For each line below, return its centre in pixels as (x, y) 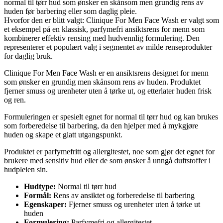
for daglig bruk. (28, 56)
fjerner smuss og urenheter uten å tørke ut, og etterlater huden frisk (108, 91)
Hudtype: (40, 186)
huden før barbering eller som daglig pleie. (70, 11)
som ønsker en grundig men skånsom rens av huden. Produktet (102, 82)
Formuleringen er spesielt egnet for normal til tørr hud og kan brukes (111, 116)
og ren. (15, 100)
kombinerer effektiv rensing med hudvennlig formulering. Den (102, 38)
